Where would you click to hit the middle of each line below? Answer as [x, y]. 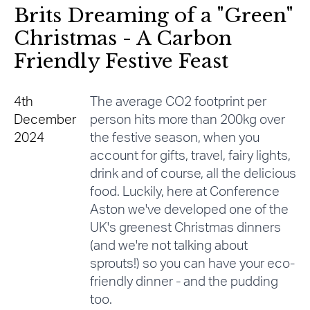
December [45, 120]
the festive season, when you [174, 138]
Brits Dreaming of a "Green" [153, 16]
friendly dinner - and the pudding [184, 282]
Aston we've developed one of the [189, 210]
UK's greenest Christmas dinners [185, 228]
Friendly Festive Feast [121, 62]
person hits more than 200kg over [187, 120]
